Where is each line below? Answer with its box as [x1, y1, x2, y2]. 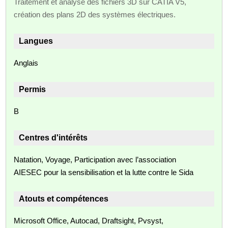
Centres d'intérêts [19, 133, 88, 142]
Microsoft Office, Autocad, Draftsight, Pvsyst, [14, 216, 164, 225]
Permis [19, 84, 46, 94]
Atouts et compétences [19, 194, 109, 203]
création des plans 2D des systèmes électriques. [14, 10, 176, 19]
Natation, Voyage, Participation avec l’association [14, 155, 177, 164]
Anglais [14, 58, 39, 67]
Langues [19, 36, 53, 45]
